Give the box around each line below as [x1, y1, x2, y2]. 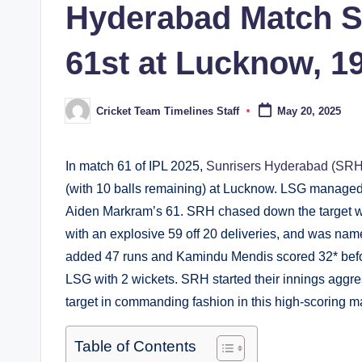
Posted [65, 109, 99, 122]
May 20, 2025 [276, 105, 341, 118]
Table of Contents [74, 338, 196, 356]
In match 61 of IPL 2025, [65, 159, 206, 174]
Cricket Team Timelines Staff [96, 104, 239, 117]
